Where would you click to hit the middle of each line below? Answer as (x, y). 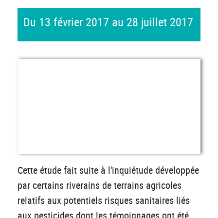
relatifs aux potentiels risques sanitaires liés (104, 200)
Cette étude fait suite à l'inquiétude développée (108, 170)
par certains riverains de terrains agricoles (100, 185)
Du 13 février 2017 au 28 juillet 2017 (108, 22)
